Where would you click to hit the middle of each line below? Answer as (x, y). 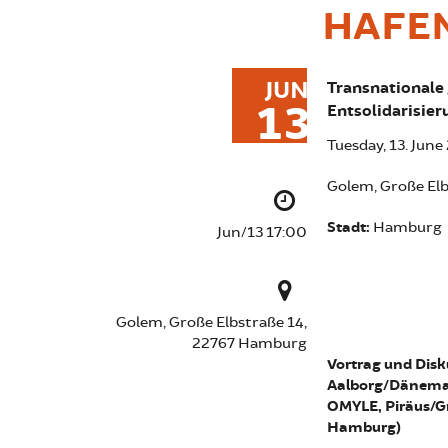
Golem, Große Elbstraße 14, (211, 322)
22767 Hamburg (249, 343)
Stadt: (350, 227)
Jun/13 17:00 (262, 232)
